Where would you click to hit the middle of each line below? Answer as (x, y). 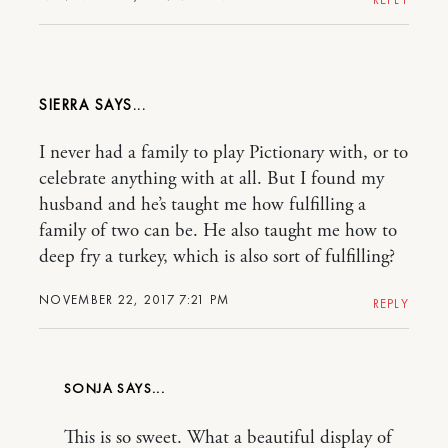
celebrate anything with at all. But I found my (211, 179)
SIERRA (67, 105)
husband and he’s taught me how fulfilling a (202, 205)
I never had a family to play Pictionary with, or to (223, 153)
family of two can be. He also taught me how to (218, 231)
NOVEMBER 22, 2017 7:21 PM (134, 300)
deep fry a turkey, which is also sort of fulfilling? (217, 257)
